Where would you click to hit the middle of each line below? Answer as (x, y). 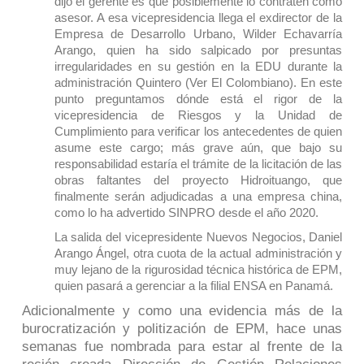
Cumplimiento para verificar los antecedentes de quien (198, 131)
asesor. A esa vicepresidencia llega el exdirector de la (198, 17)
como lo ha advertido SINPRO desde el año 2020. (186, 212)
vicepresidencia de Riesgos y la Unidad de (198, 115)
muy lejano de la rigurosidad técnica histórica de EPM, (198, 269)
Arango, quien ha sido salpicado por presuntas (198, 50)
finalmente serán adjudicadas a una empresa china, (198, 196)
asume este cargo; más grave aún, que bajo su (198, 147)
